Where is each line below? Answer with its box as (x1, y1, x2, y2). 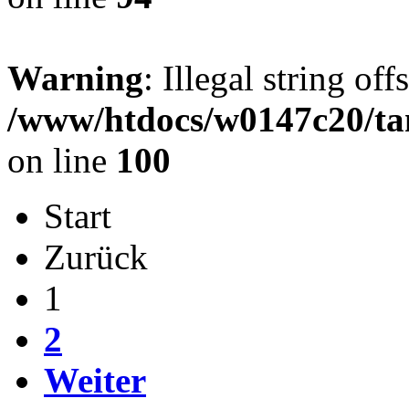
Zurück (44, 237, 148, 277)
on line (7, 141, 116, 180)
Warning (7, 58, 143, 98)
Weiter (44, 361, 146, 400)
